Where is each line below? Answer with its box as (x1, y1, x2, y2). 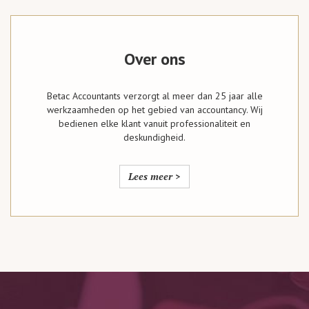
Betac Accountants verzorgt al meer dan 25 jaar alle (46, 90, 263, 102)
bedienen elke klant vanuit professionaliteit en (59, 117, 250, 130)
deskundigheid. (123, 131, 186, 143)
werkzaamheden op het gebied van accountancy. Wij (46, 103, 263, 116)
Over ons (123, 48, 186, 70)
